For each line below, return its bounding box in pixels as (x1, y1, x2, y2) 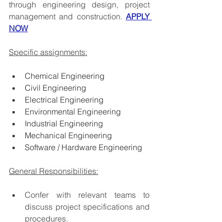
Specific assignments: (9, 47, 87, 57)
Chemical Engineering (25, 71, 105, 81)
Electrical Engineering (25, 95, 104, 105)
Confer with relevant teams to (25, 190, 150, 200)
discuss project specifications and (25, 202, 150, 212)
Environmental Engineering (25, 107, 121, 117)
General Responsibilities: (9, 166, 98, 176)
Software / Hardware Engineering (25, 142, 142, 153)
